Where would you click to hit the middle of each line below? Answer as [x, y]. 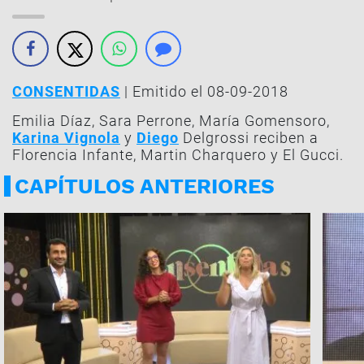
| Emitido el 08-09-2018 [204, 91]
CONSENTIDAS [66, 91]
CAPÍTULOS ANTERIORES [145, 186]
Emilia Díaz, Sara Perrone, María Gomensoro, [171, 121]
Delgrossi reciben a [249, 138]
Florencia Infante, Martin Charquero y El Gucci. [178, 155]
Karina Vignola [66, 138]
